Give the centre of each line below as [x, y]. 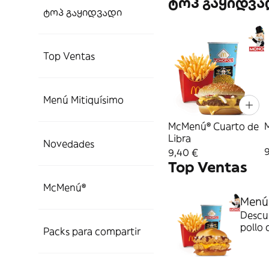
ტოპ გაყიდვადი [83, 12]
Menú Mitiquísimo [83, 100]
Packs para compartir [92, 231]
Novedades [69, 144]
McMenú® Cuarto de [213, 126]
